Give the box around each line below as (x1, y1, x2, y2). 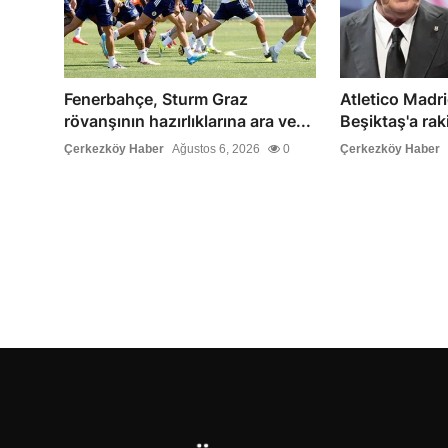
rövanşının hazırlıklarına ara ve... (64, 111, 311, 132)
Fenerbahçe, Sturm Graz (64, 89, 248, 110)
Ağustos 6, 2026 (172, 142, 260, 157)
